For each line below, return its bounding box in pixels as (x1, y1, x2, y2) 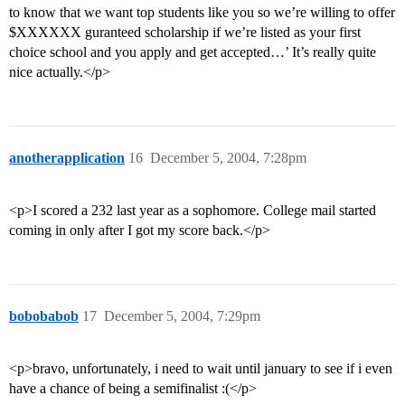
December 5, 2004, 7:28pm (150, 150, 306, 166)
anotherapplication (9, 150, 125, 166)
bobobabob (9, 308, 79, 325)
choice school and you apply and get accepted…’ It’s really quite (9, 44, 376, 61)
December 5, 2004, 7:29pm (104, 308, 260, 325)
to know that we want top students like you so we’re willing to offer (9, 5, 395, 21)
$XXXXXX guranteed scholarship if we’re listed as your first (9, 24, 361, 41)
